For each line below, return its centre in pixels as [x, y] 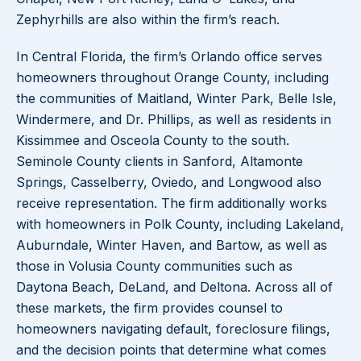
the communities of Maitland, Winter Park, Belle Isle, [176, 99]
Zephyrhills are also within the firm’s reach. [148, 20]
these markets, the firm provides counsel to [149, 308]
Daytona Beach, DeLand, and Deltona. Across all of [174, 287]
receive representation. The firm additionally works [172, 203]
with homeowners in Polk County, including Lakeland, [180, 224]
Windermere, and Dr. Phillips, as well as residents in [174, 120]
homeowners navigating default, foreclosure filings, [173, 329]
